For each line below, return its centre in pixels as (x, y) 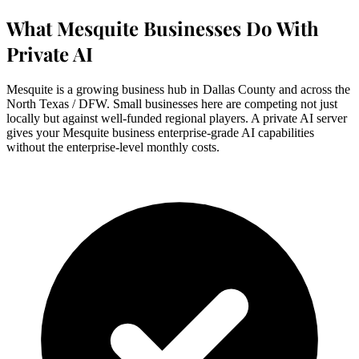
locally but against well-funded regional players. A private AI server (177, 118)
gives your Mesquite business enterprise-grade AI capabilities (160, 132)
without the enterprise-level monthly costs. (113, 147)
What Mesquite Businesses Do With (163, 28)
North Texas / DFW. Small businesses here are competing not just (172, 103)
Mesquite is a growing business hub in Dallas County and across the (178, 89)
